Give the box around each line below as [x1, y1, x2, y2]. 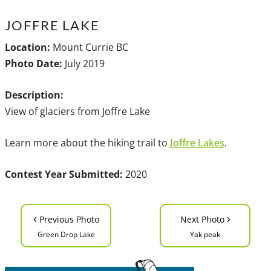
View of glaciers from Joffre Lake [4, 104, 150, 118]
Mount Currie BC [50, 40, 128, 54]
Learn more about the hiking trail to [4, 135, 170, 149]
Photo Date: [4, 56, 62, 70]
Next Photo [180, 213, 227, 225]
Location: [4, 40, 50, 54]
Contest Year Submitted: [4, 167, 123, 181]
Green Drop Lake [37, 229, 95, 240]
